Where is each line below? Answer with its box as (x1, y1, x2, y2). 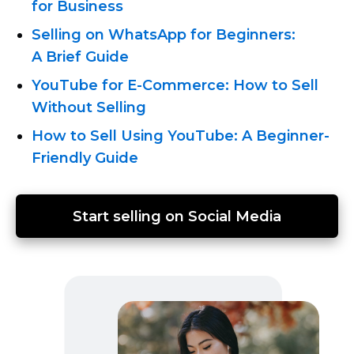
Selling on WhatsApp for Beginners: (32, 25, 296, 43)
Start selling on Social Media (73, 207, 281, 225)
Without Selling (32, 98, 146, 116)
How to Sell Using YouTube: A (32, 126, 256, 145)
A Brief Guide (32, 47, 129, 66)
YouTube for (32, 76, 127, 94)
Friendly (32, 149, 91, 167)
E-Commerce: (127, 76, 229, 94)
